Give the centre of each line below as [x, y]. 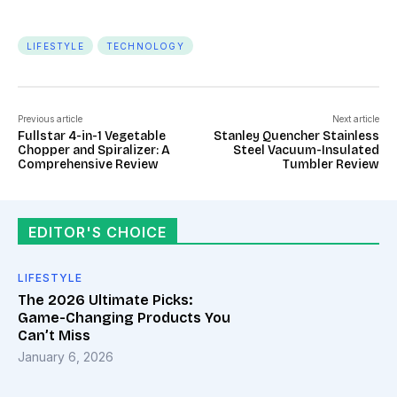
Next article [355, 119]
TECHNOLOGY [145, 47]
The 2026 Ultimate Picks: [105, 300]
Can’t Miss [54, 336]
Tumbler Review [331, 165]
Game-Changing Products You [124, 318]
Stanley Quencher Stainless [296, 136]
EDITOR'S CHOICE [97, 233]
